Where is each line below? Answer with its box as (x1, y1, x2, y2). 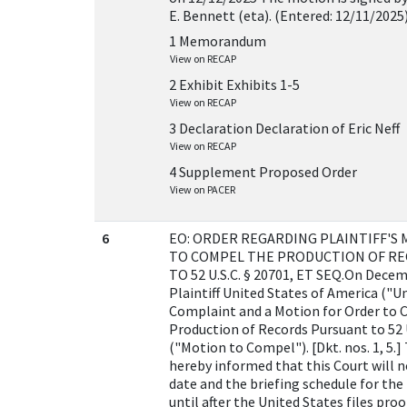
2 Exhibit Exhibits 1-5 (169, 75, 300, 94)
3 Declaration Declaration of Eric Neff (169, 119, 400, 137)
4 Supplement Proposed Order (169, 163, 357, 181)
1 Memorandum (169, 32, 266, 50)
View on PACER (170, 183, 235, 196)
